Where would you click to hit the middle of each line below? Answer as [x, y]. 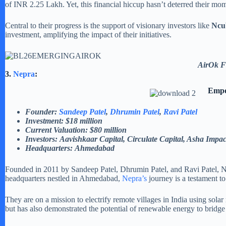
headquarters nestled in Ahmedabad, [64, 178]
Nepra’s [135, 178]
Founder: [41, 111]
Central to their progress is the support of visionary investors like [108, 26]
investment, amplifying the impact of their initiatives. [88, 35]
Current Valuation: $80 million [76, 130]
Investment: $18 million [64, 121]
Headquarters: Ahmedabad [70, 148]
